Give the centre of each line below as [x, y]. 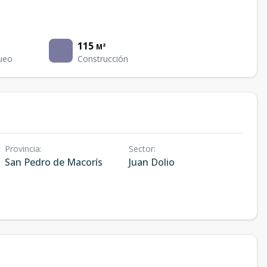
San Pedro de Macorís [54, 162]
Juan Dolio [151, 162]
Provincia [22, 149]
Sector [141, 149]
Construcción [103, 59]
